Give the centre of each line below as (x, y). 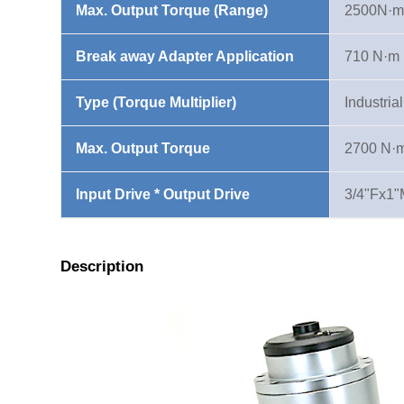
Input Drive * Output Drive (163, 195)
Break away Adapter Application (185, 57)
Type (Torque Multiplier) (156, 103)
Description (102, 267)
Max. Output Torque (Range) (172, 11)
